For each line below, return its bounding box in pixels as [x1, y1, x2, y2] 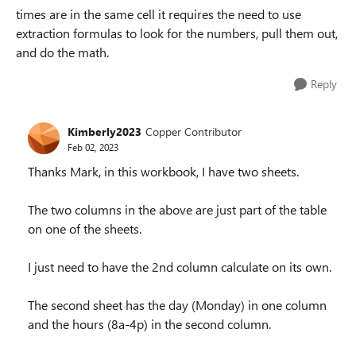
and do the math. [16, 44, 109, 60]
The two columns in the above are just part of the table [28, 201, 327, 218]
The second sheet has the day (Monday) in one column [28, 296, 327, 313]
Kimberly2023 [68, 123, 141, 139]
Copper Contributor [145, 123, 242, 139]
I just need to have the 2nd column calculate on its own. [28, 258, 331, 275]
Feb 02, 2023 [68, 140, 118, 153]
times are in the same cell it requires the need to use [16, 6, 301, 22]
